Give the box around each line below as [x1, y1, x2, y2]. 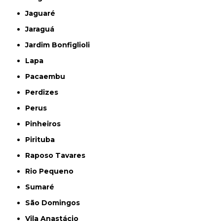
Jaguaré [29, 8, 56, 18]
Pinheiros [30, 119, 61, 128]
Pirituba [30, 135, 55, 144]
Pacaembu [30, 72, 66, 81]
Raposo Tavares [30, 150, 86, 160]
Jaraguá [29, 24, 55, 34]
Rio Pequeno [30, 166, 74, 176]
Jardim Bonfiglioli [29, 40, 90, 49]
